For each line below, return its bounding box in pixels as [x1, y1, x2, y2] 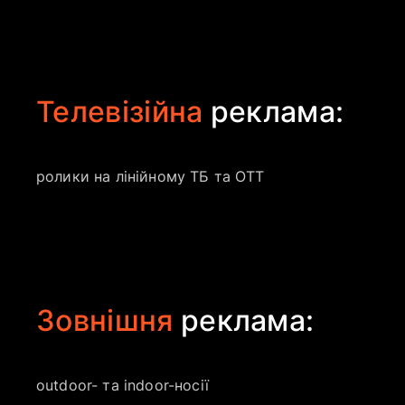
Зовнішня [36, 303, 181, 338]
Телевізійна [36, 94, 203, 129]
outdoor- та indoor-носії [36, 376, 209, 394]
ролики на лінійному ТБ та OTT [36, 167, 265, 185]
